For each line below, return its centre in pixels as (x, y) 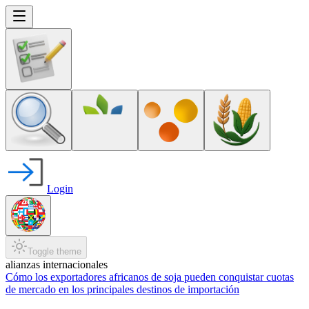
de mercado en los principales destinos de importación (122, 289)
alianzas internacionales (57, 265)
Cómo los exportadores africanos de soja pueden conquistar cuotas (150, 277)
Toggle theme (54, 251)
